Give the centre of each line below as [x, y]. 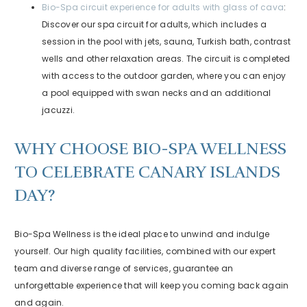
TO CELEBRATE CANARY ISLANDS [147, 172]
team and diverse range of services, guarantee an [124, 269]
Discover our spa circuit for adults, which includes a [155, 24]
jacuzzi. [58, 110]
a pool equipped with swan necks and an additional [157, 93]
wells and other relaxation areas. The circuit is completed [166, 58]
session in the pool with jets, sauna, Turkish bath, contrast [166, 41]
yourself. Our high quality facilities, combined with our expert [145, 251]
